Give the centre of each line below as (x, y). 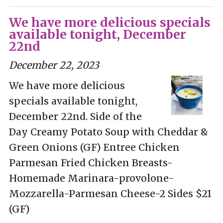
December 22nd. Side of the (75, 116)
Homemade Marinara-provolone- (91, 178)
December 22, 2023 (54, 65)
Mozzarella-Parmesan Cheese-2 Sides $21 (110, 193)
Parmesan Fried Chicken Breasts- (91, 163)
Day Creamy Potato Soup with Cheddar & (108, 132)
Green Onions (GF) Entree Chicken (94, 147)
